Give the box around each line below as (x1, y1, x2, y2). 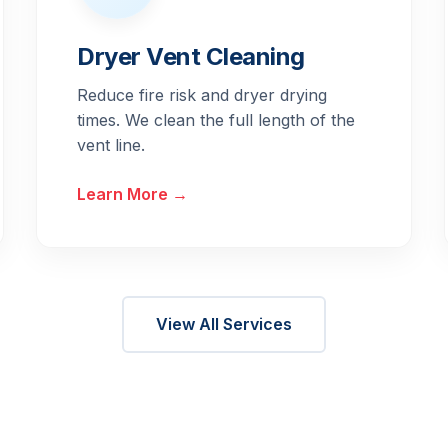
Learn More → (77, 184, 188, 205)
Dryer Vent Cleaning (77, 42, 305, 72)
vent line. (77, 135, 145, 156)
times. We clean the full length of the (77, 110, 355, 131)
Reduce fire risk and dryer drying (77, 85, 327, 106)
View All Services (156, 314, 292, 335)
